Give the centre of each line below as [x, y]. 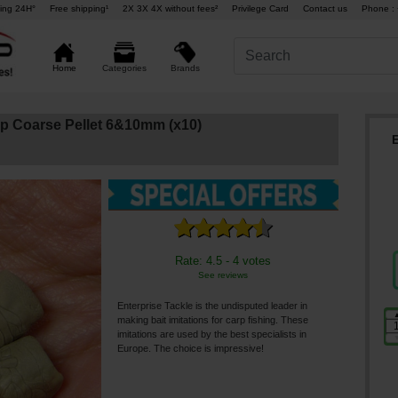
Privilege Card [260, 9]
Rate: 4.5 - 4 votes [223, 261]
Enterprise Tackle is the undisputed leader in [212, 306]
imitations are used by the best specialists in [212, 334]
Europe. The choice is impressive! [191, 349]
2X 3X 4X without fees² [170, 9]
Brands [185, 68]
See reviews [223, 275]
